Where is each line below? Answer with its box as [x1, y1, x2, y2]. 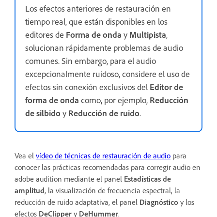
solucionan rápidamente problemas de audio [25, 42, 183, 53]
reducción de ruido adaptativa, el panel [15, 197, 139, 207]
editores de [25, 29, 66, 40]
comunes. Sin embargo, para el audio [25, 55, 156, 66]
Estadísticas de [124, 173, 171, 184]
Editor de [150, 81, 183, 92]
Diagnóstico [139, 197, 178, 207]
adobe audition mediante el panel [15, 173, 124, 184]
